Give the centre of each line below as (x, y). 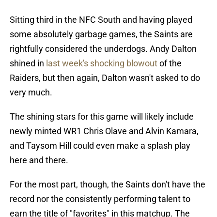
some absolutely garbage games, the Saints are (101, 34)
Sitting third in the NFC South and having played (101, 20)
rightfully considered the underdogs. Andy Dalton (103, 49)
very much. (31, 93)
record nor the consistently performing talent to (100, 199)
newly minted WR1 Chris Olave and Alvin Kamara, (104, 131)
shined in (27, 63)
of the (170, 63)
